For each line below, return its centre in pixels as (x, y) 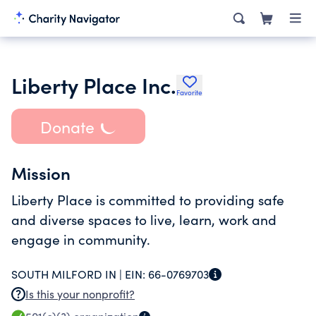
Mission (41, 172)
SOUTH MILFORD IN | (68, 274)
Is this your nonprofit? (80, 294)
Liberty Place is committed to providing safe (148, 200)
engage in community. (81, 239)
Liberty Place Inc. (94, 85)
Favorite (189, 92)
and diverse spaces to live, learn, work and (144, 219)
